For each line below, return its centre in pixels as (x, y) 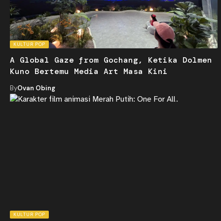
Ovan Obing (36, 88)
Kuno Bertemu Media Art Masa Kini (89, 72)
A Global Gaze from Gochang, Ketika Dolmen (111, 60)
